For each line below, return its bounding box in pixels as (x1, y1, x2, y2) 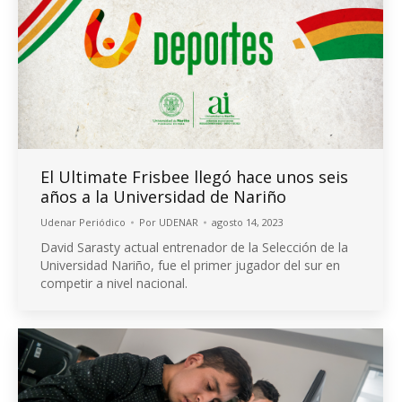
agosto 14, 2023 (212, 214, 284, 229)
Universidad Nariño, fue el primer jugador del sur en (40, 256, 340, 274)
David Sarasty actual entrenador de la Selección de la (40, 238, 348, 256)
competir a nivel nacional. (40, 274, 188, 292)
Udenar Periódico (40, 214, 126, 229)
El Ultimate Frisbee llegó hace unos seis (40, 165, 348, 188)
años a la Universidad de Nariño (40, 185, 286, 207)
